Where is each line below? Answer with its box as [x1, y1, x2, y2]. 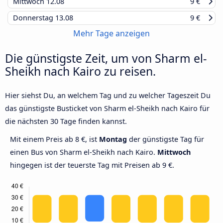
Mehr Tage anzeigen [73, 28, 150, 39]
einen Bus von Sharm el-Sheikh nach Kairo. [10, 147, 157, 157]
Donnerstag [13, 13, 55, 23]
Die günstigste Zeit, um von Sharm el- [5, 50, 207, 67]
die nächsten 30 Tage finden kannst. [5, 116, 127, 126]
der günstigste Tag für [127, 134, 204, 144]
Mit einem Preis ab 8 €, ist [10, 134, 99, 144]
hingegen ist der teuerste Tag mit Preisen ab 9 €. [10, 160, 174, 170]
